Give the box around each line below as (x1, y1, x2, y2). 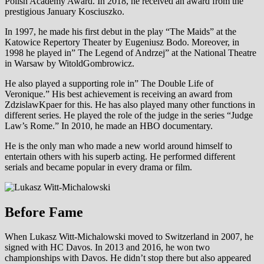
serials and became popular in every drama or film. (5, 161, 192, 172)
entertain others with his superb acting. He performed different (5, 151, 235, 161)
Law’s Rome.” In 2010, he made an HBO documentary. (5, 120, 213, 131)
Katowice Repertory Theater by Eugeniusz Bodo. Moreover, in (5, 37, 239, 47)
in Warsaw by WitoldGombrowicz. (5, 58, 134, 68)
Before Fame (5, 204, 83, 220)
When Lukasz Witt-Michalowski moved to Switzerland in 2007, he (5, 232, 253, 242)
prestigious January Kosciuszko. (5, 6, 124, 16)
